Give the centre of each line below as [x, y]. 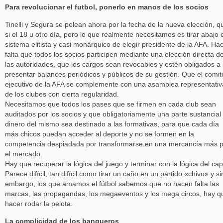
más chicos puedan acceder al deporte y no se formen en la [100, 134]
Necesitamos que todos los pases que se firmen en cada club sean [111, 104]
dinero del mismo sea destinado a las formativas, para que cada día [112, 124]
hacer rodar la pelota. [39, 204]
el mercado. [24, 154]
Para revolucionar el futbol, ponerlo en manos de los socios [107, 7]
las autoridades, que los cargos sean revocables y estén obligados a [113, 64]
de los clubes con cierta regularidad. [62, 94]
